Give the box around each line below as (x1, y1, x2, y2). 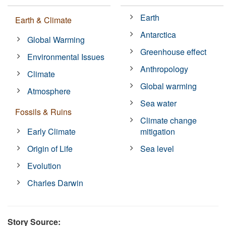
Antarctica (140, 28, 177, 40)
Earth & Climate (15, 14, 72, 26)
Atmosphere (27, 85, 71, 97)
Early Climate (27, 125, 76, 137)
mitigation (140, 125, 176, 137)
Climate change (140, 114, 197, 126)
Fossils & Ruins (15, 105, 72, 118)
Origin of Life (27, 142, 73, 154)
